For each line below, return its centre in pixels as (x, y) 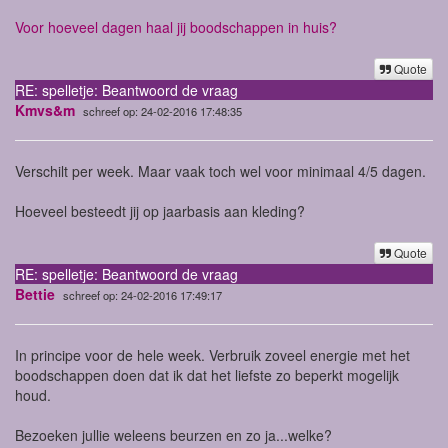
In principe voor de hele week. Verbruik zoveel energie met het (212, 354)
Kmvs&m (45, 109)
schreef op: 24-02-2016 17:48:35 (162, 110)
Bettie (35, 293)
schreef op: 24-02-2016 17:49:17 (142, 294)
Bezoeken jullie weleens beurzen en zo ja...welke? (173, 434)
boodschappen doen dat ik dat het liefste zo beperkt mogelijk (207, 374)
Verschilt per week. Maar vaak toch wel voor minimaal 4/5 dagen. (222, 170)
